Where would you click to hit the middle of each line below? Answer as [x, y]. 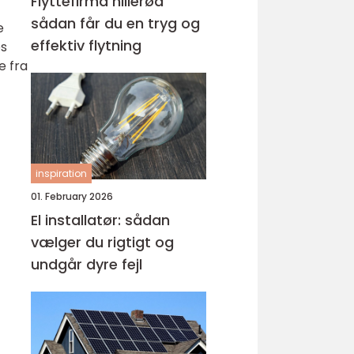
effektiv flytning [86, 45]
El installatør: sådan [100, 220]
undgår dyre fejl [87, 264]
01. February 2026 [72, 196]
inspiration [61, 173]
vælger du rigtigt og [102, 242]
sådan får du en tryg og [115, 23]
